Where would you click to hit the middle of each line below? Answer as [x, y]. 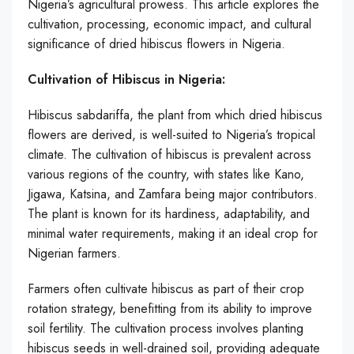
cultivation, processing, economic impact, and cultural [169, 24]
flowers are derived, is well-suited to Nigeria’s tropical [171, 134]
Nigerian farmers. [74, 253]
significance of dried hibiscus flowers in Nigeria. [156, 43]
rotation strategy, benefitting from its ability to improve [170, 308]
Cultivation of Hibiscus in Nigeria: [126, 79]
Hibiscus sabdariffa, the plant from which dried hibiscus [175, 115]
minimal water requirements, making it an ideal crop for [173, 233]
